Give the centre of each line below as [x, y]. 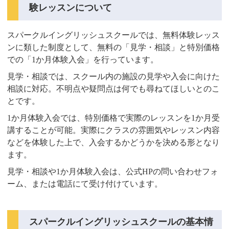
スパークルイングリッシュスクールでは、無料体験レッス [114, 35]
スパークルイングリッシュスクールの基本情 [121, 222]
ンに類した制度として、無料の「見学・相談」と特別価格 [114, 48]
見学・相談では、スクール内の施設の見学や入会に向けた [114, 77]
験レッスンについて [71, 8]
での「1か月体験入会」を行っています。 [83, 60]
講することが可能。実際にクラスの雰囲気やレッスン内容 [114, 130]
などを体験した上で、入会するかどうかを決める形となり [114, 142]
